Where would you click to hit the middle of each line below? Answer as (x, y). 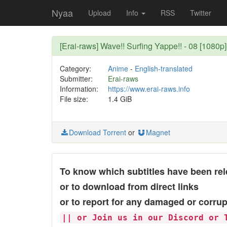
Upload (100, 13)
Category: (75, 68)
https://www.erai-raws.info (149, 89)
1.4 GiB (120, 99)
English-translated (163, 68)
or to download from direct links (129, 186)
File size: (74, 99)
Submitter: (76, 79)
